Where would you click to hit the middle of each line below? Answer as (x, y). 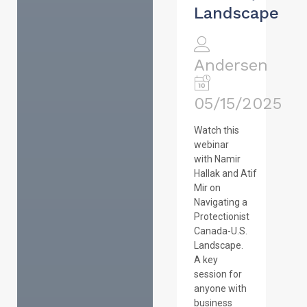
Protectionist (221, 217)
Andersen (231, 65)
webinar (211, 145)
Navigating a (220, 202)
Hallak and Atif (225, 174)
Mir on (207, 188)
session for (218, 274)
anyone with (220, 289)
